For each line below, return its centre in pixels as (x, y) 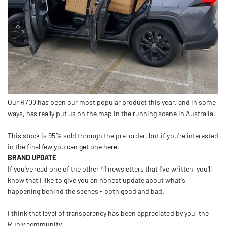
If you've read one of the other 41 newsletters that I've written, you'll (110, 169)
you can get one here (86, 147)
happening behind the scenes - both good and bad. (86, 191)
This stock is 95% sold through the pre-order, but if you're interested (113, 136)
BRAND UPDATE (32, 158)
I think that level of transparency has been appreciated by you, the (108, 213)
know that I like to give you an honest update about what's (96, 180)
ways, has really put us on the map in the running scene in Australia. (111, 114)
